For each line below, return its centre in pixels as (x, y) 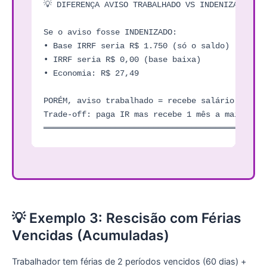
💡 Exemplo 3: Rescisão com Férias (127, 218)
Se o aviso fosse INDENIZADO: (110, 32)
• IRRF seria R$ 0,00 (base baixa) (122, 59)
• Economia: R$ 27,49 (91, 73)
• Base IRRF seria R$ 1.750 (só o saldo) (136, 46)
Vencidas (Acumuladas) (91, 236)
